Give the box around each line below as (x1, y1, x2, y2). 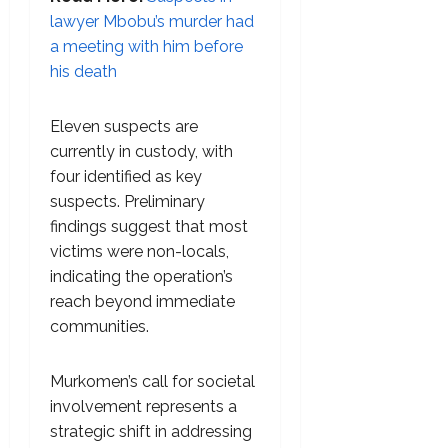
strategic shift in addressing (50, 422, 252, 442)
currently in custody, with (50, 142, 233, 162)
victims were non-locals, (50, 242, 229, 262)
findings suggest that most (50, 217, 248, 237)
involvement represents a (50, 397, 237, 417)
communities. (50, 317, 149, 337)
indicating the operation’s (50, 267, 233, 287)
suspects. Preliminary (50, 192, 205, 212)
